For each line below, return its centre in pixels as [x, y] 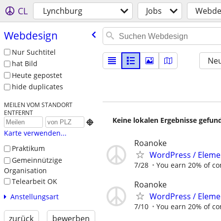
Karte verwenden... [35, 133]
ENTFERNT [18, 113]
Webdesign [31, 35]
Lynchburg [63, 11]
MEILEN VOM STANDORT [38, 105]
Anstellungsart [34, 197]
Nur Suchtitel [34, 52]
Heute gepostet [37, 75]
